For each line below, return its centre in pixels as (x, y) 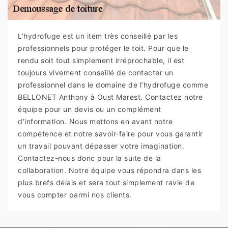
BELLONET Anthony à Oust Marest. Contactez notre (110, 97)
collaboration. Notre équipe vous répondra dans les (109, 170)
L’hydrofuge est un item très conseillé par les (98, 36)
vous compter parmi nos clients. (75, 195)
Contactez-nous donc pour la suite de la (90, 158)
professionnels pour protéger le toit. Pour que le (103, 48)
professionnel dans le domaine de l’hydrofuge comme (113, 85)
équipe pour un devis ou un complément (90, 109)
